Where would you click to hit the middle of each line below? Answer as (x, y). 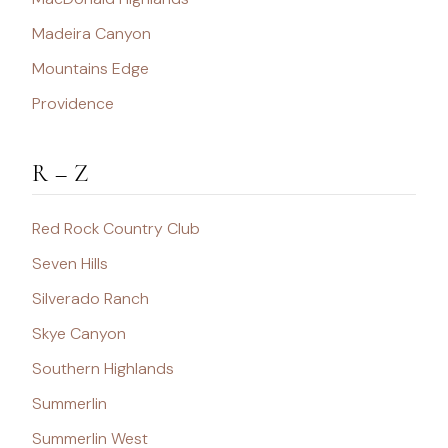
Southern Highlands (103, 368)
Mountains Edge (90, 68)
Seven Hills (70, 263)
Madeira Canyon (91, 33)
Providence (73, 103)
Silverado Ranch (90, 298)
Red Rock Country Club (116, 228)
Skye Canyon (79, 333)
